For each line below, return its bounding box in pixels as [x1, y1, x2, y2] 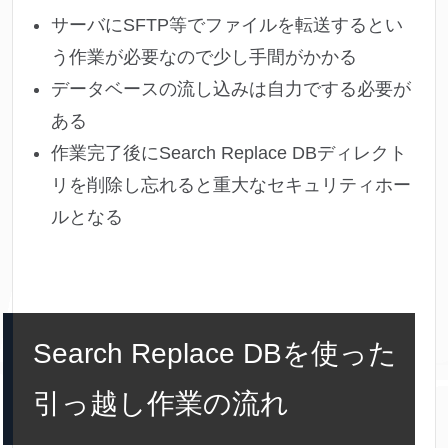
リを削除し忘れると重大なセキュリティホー [51, 175, 411, 196]
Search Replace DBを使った [33, 338, 397, 370]
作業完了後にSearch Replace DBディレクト [51, 143, 407, 164]
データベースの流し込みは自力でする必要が [51, 79, 411, 100]
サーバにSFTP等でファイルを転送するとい [51, 15, 403, 36]
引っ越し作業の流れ [33, 388, 289, 420]
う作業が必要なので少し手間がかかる [51, 47, 357, 68]
